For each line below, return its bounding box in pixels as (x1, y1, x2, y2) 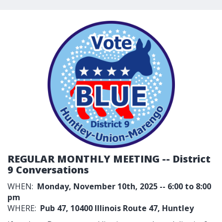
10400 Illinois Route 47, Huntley (70, 202, 194, 214)
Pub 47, (40, 202, 68, 214)
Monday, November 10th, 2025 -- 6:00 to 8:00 (37, 180, 211, 192)
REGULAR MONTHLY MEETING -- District (7, 152, 211, 166)
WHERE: (7, 202, 40, 214)
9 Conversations (7, 163, 89, 176)
